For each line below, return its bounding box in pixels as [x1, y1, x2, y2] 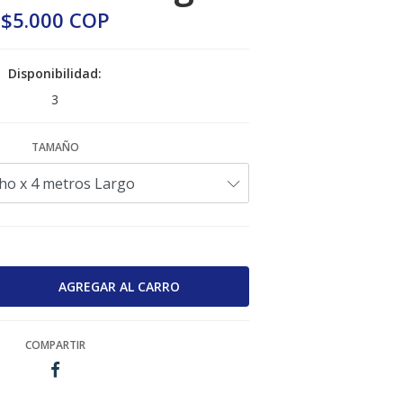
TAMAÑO [31, 139, 79, 155]
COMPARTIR [24, 337, 85, 353]
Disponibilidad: [8, 65, 102, 82]
